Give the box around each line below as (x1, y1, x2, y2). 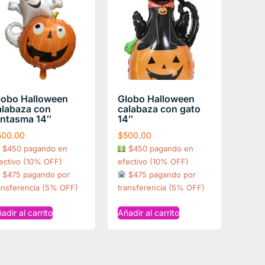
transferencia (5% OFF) (117, 182, 205, 192)
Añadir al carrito (117, 207, 179, 218)
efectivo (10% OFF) (117, 156, 189, 166)
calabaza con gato (117, 102, 201, 115)
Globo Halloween (117, 92, 195, 105)
